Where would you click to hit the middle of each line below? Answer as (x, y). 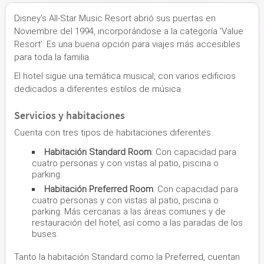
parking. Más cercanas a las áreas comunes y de (129, 211)
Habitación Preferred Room (99, 189)
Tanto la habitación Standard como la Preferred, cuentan (127, 257)
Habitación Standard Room (98, 152)
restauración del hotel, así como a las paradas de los (137, 222)
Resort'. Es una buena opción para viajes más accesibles (127, 44)
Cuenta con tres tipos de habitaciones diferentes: (113, 132)
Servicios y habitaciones (70, 115)
